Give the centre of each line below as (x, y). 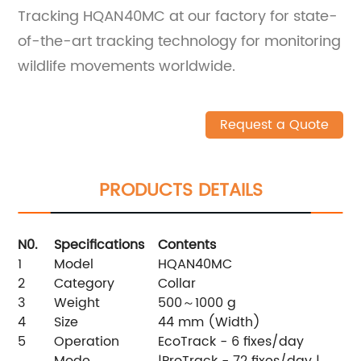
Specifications (100, 245)
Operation (87, 342)
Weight (77, 303)
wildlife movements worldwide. (127, 67)
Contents (187, 245)
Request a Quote (274, 125)
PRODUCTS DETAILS (180, 191)
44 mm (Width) (210, 323)
